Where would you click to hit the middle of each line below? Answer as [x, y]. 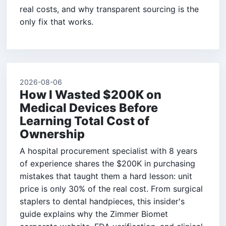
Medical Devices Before [89, 108]
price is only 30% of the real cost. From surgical [111, 189]
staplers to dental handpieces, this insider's [102, 202]
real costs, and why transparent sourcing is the [109, 9]
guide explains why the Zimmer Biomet [94, 214]
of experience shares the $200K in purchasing [107, 164]
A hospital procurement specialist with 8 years [108, 151]
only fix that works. [56, 22]
